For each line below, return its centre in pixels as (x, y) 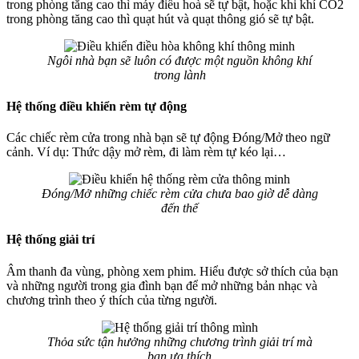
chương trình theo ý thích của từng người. (112, 300)
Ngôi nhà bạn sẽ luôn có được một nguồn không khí (179, 60)
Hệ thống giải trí (50, 240)
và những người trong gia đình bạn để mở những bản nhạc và (162, 285)
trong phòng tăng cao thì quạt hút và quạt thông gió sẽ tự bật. (160, 18)
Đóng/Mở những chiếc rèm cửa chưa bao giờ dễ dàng (179, 194)
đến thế (179, 208)
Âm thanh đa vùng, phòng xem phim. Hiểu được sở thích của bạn (172, 271)
